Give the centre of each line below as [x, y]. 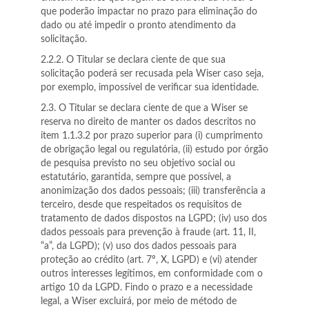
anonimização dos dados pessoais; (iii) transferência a [153, 191]
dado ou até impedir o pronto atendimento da [138, 26]
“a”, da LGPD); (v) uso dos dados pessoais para [139, 246]
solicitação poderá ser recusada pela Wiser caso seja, [152, 74]
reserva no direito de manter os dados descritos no [148, 122]
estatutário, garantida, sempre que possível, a [136, 177]
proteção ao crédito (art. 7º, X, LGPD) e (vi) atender [149, 260]
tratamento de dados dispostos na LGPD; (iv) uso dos [154, 219]
